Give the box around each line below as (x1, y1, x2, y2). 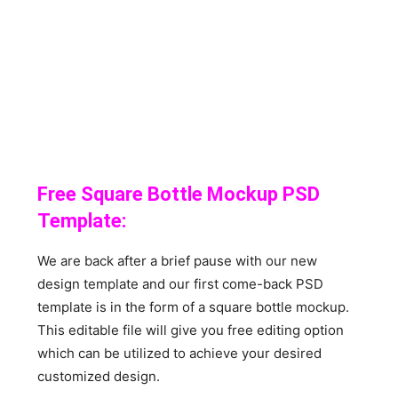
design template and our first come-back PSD (37, 275, 324, 292)
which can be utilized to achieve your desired (37, 344, 322, 362)
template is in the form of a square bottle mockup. (37, 298, 350, 315)
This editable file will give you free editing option (37, 321, 345, 338)
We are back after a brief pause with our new (37, 251, 318, 269)
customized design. (37, 367, 161, 385)
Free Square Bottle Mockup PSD (37, 182, 321, 205)
